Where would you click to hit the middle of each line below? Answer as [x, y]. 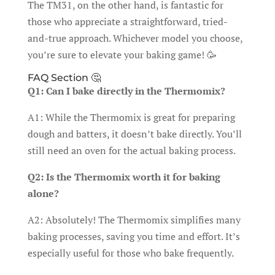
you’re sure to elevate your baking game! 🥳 [122, 54]
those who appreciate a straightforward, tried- [127, 21]
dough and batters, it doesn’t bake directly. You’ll [134, 134]
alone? [43, 193]
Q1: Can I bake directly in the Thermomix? [126, 91]
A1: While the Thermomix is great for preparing [131, 117]
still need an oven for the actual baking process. [131, 150]
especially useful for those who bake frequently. [130, 253]
